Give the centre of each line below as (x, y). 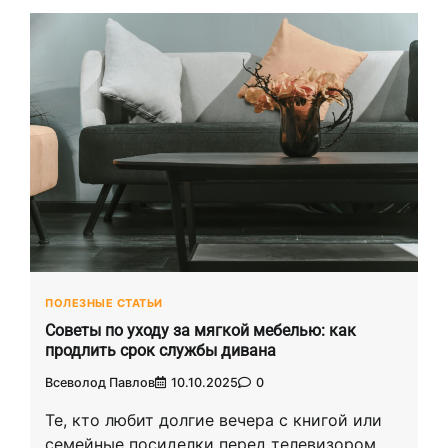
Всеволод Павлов (100, 383)
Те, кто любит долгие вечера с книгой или (213, 420)
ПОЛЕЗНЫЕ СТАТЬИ (104, 302)
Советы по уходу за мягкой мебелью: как (200, 331)
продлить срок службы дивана (160, 351)
